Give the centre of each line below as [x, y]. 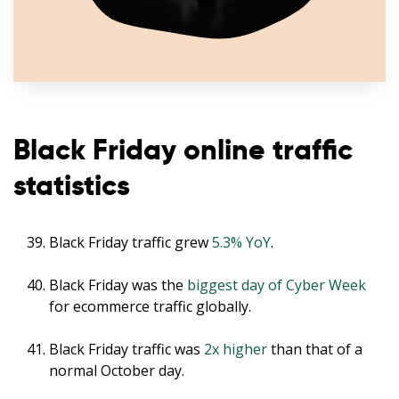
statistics [72, 186]
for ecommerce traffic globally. [150, 307]
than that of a [315, 350]
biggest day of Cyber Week [277, 285]
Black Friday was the [118, 285]
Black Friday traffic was [126, 350]
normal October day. [117, 371]
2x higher [236, 350]
